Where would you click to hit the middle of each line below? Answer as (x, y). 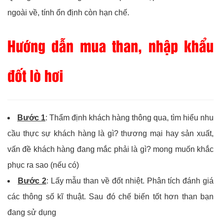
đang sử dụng (32, 213)
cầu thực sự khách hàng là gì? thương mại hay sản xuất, (110, 134)
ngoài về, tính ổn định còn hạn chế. (68, 13)
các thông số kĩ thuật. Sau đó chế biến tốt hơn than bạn (110, 197)
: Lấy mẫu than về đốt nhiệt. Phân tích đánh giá (130, 181)
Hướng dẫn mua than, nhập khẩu (110, 46)
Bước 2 (32, 181)
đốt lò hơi (35, 75)
